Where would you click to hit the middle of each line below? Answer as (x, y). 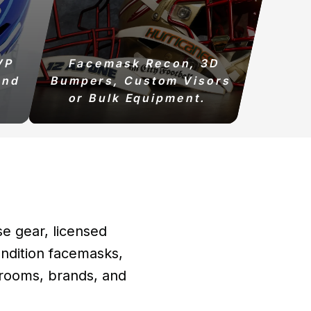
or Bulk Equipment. (137, 98)
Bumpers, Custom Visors (141, 81)
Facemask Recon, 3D (145, 63)
